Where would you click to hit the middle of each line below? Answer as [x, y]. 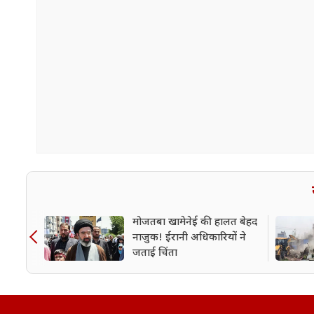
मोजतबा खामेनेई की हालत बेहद [195, 222]
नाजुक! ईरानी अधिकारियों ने [189, 238]
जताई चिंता [155, 253]
